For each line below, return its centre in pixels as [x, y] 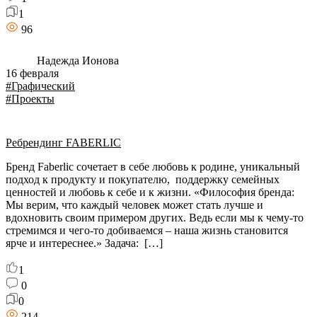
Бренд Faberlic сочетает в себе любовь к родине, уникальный [153, 167]
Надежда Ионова [76, 60]
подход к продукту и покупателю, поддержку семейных [143, 179]
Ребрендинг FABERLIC [63, 143]
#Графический [40, 86]
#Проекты [30, 99]
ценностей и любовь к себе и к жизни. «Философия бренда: [150, 192]
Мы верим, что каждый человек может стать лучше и [134, 205]
